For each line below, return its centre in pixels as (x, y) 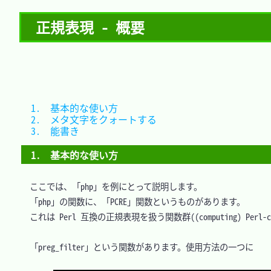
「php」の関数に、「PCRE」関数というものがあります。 (133, 202)
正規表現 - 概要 (90, 27)
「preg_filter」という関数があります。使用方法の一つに (137, 247)
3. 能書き (123, 130)
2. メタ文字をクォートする (162, 119)
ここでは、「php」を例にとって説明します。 (112, 187)
